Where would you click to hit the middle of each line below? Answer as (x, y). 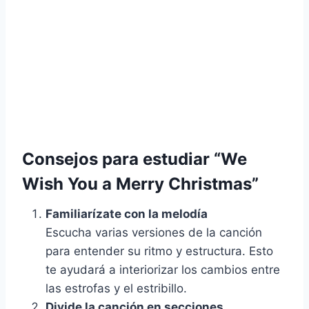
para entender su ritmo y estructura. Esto (159, 251)
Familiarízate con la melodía (127, 214)
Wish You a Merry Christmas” (140, 184)
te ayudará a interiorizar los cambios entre (163, 270)
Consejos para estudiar (118, 159)
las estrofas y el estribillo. (116, 289)
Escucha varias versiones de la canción (154, 233)
